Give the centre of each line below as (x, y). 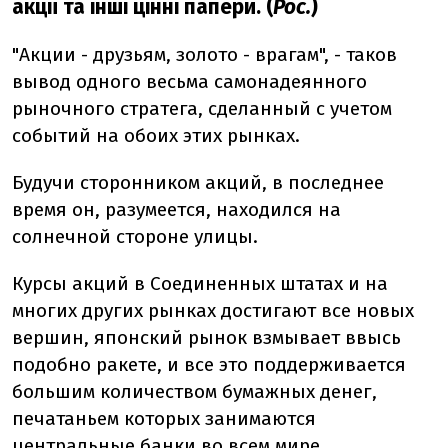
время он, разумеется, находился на (176, 209)
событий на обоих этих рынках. (156, 135)
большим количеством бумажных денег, (194, 391)
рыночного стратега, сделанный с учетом (202, 108)
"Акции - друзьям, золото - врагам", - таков (204, 54)
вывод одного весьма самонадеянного (189, 81)
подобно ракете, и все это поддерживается (209, 364)
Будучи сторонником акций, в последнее (198, 182)
